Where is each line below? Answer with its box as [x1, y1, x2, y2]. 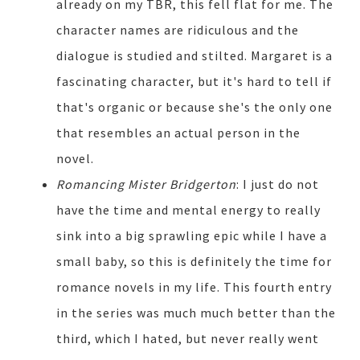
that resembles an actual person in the [56, 125, 301, 141]
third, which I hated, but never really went [56, 330, 319, 347]
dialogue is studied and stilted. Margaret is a [56, 47, 333, 64]
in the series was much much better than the [56, 305, 336, 321]
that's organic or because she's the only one [56, 99, 333, 116]
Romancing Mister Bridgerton [56, 176, 236, 193]
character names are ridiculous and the [56, 22, 299, 39]
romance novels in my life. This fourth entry [56, 279, 332, 296]
